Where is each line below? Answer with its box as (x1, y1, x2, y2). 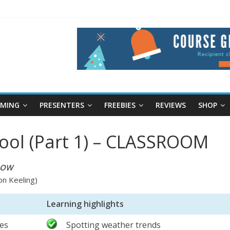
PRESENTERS (40, 100, 84, 110)
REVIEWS (156, 100, 186, 110)
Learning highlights (47, 198, 124, 209)
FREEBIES (104, 100, 136, 110)
